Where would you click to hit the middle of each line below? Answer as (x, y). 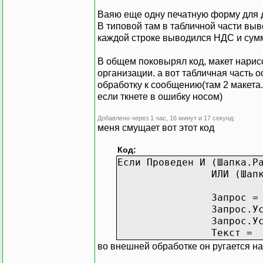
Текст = (232, 232)
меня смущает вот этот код (156, 127)
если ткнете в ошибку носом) (160, 96)
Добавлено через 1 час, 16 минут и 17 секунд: (166, 118)
